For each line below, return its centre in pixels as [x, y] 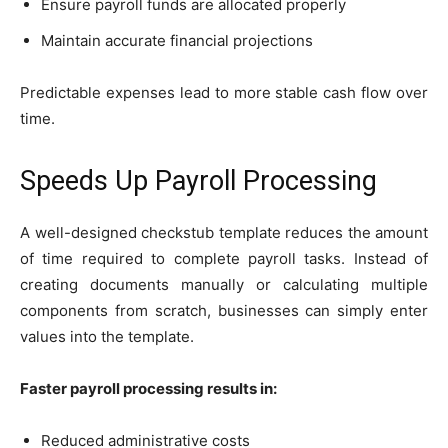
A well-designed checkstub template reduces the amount [224, 232]
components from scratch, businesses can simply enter [224, 310]
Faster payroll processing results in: [148, 388]
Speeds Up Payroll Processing [198, 180]
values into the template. [107, 336]
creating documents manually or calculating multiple [224, 284]
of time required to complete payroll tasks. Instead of [224, 258]
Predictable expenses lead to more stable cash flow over [224, 92]
